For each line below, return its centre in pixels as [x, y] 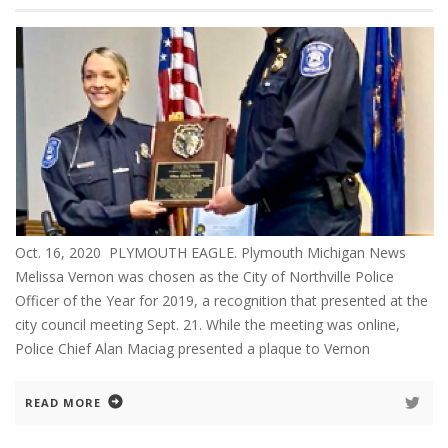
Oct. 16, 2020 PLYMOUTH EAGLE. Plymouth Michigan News [214, 252]
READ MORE [63, 402]
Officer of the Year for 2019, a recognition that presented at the [221, 300]
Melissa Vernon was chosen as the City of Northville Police [204, 276]
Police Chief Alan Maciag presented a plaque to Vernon [192, 348]
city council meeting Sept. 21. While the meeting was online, [207, 324]
